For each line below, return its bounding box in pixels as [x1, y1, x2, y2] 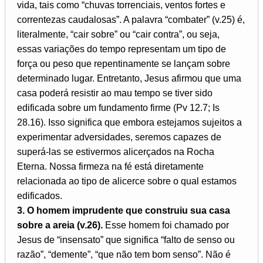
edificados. [17, 191, 62, 201]
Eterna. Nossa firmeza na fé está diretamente [17, 161, 204, 172]
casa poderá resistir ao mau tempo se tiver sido [17, 88, 213, 99]
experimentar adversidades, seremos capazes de [17, 132, 221, 143]
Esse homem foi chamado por [103, 220, 229, 231]
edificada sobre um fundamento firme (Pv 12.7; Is [17, 103, 220, 113]
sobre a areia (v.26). [17, 220, 103, 231]
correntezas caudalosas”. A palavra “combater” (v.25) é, [17, 15, 245, 25]
